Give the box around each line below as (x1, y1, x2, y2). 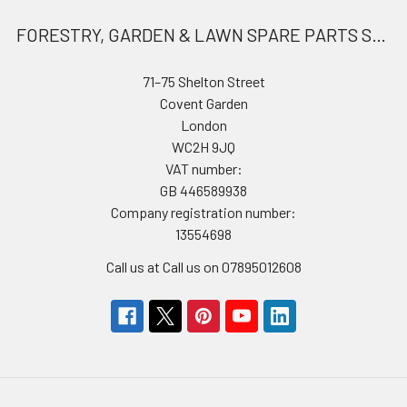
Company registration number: (111, 203, 296, 221)
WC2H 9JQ (172, 138, 235, 155)
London (180, 116, 227, 134)
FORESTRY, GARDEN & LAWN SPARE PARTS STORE (372, 24, 386, 45)
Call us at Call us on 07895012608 (105, 258, 302, 275)
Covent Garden (159, 94, 248, 112)
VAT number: (164, 160, 243, 177)
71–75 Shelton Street (142, 73, 265, 90)
